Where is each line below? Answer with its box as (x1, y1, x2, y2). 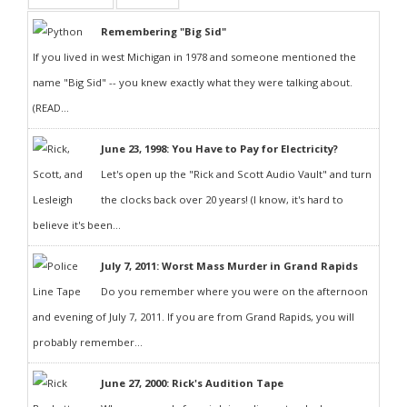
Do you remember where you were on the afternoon (101, 284, 368, 298)
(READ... (33, 101, 69, 114)
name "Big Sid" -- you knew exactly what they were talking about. (33, 75, 352, 89)
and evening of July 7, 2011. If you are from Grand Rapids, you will (33, 310, 354, 323)
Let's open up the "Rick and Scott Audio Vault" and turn (101, 167, 372, 181)
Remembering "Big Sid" (101, 25, 226, 38)
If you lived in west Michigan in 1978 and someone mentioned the (33, 50, 356, 64)
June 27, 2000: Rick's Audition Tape (101, 376, 283, 390)
